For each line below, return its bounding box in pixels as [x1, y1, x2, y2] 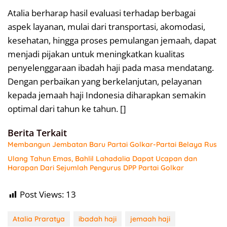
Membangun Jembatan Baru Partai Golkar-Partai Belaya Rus [8, 140, 217, 149]
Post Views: [20, 188, 64, 201]
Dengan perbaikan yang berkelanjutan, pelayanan [8, 75, 202, 88]
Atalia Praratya [13, 214, 65, 224]
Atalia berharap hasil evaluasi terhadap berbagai [8, 7, 196, 19]
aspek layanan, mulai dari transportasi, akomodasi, [8, 21, 205, 33]
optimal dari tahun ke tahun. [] [8, 103, 126, 115]
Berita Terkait [8, 127, 67, 139]
